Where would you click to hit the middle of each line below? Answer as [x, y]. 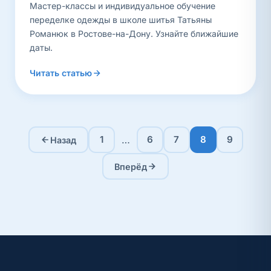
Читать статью [61, 73]
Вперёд [131, 166]
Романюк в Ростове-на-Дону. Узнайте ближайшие [134, 34]
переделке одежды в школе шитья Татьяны [121, 20]
